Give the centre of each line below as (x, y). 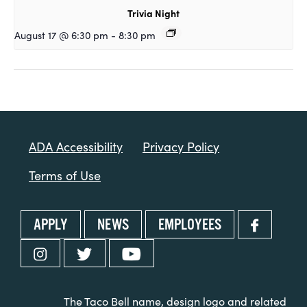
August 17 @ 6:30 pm (61, 35)
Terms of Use (65, 175)
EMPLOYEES (190, 225)
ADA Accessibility (76, 147)
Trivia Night (153, 13)
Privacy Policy (181, 147)
